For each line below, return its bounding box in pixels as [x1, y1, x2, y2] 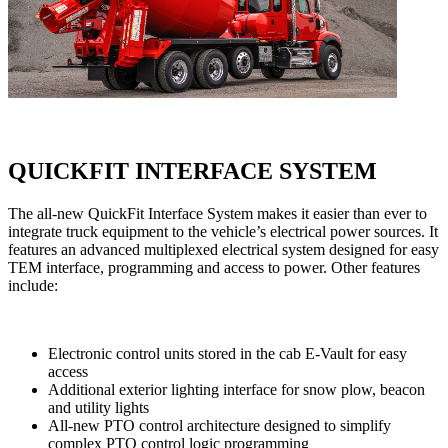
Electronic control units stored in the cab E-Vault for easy [48, 345, 407, 363]
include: [8, 277, 58, 295]
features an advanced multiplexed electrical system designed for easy [8, 241, 439, 259]
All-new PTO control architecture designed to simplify [48, 417, 391, 435]
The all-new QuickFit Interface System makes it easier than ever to [8, 205, 427, 223]
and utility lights [48, 399, 149, 417]
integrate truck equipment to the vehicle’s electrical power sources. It [8, 223, 438, 241]
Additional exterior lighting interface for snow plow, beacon [48, 381, 425, 399]
